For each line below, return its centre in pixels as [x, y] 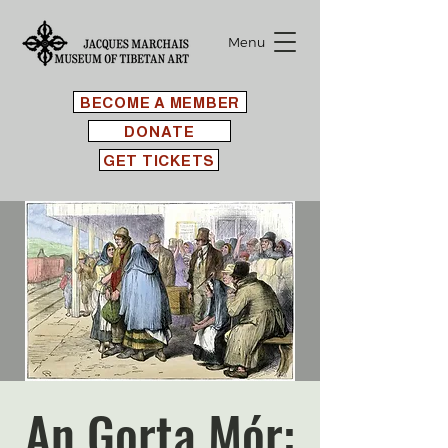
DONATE [159, 131]
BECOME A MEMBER [160, 102]
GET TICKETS [159, 160]
